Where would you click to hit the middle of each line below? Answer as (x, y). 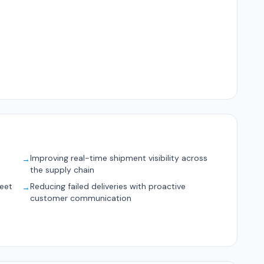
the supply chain (62, 170)
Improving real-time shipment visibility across (119, 158)
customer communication (81, 198)
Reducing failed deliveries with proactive (108, 186)
